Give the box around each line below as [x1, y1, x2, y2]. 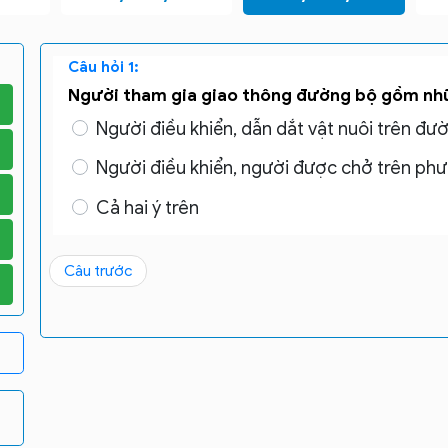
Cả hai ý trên [95, 196, 199, 219]
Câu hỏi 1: [67, 58, 139, 76]
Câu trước [63, 261, 132, 280]
